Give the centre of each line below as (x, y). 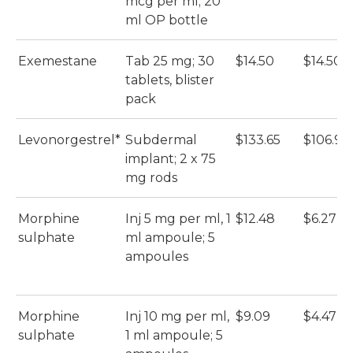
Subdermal (161, 140)
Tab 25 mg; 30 (170, 61)
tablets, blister (170, 80)
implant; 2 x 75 (171, 159)
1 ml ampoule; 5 (174, 336)
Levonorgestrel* (69, 140)
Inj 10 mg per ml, (177, 317)
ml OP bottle (167, 20)
